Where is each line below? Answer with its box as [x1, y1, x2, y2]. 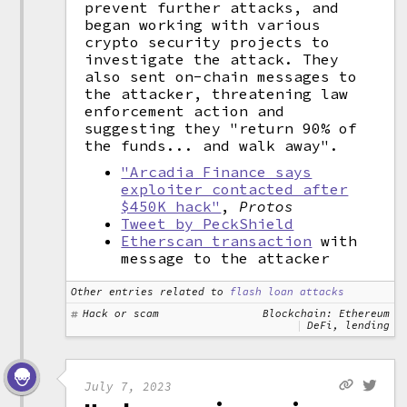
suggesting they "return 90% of [84, 119, 358, 137]
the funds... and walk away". [84, 136, 340, 154]
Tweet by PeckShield [121, 214, 294, 233]
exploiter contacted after [121, 180, 349, 198]
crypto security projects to [84, 33, 331, 51]
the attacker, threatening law [84, 84, 349, 103]
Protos [239, 197, 294, 215]
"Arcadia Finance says [121, 163, 313, 181]
